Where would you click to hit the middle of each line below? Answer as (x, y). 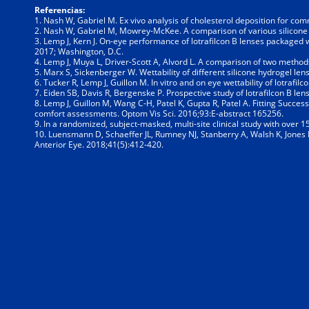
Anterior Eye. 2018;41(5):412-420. (99, 144)
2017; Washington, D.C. (79, 51)
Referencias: (60, 10)
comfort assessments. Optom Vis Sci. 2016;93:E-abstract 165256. (159, 113)
